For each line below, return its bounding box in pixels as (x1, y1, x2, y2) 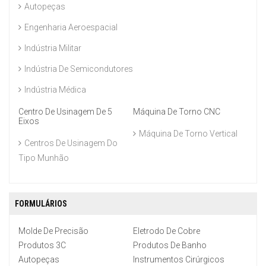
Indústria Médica (24, 85, 86, 95)
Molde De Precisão (18, 226, 88, 236)
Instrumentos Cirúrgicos (133, 255, 224, 265)
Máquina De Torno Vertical (139, 129, 237, 139)
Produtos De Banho (133, 240, 207, 251)
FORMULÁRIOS (15, 199, 67, 209)
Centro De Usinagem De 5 (18, 107, 112, 117)
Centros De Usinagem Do (24, 138, 118, 148)
